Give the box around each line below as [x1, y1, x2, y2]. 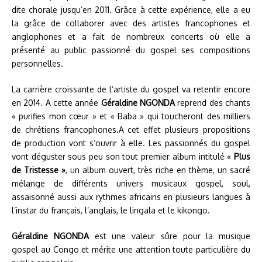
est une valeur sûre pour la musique [94, 230, 250, 241]
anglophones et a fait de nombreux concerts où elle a [12, 31, 250, 42]
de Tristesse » [12, 164, 65, 175]
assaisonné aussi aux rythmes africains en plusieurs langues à [12, 191, 250, 202]
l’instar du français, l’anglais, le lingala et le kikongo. [12, 205, 210, 215]
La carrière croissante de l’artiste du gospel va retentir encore [12, 84, 250, 94]
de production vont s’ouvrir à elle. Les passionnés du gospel [12, 137, 250, 148]
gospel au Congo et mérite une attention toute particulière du [12, 244, 250, 254]
